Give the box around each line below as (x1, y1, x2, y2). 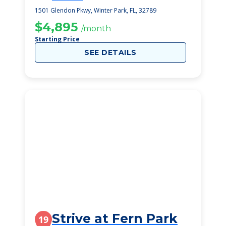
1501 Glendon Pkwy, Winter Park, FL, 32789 (35, 6, 156, 15)
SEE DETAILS (84, 48, 137, 57)
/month (81, 24, 111, 33)
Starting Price (35, 35, 80, 43)
